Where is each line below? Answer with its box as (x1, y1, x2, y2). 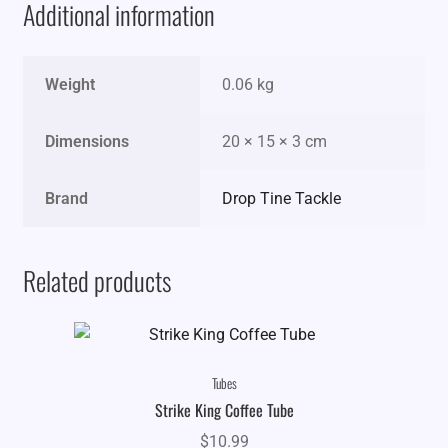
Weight (45, 74, 96, 94)
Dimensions (45, 131, 130, 151)
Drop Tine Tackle (222, 188, 342, 208)
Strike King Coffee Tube (154, 398, 294, 423)
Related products (22, 261, 171, 300)
